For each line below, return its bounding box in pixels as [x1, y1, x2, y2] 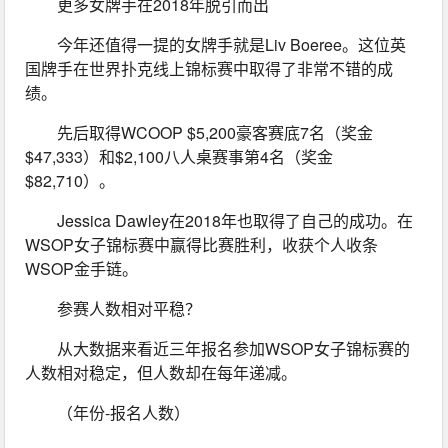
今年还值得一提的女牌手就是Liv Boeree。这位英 [57, 32, 407, 56]
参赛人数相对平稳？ [57, 296, 202, 320]
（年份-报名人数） [57, 400, 191, 424]
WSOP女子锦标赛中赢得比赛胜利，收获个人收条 [25, 232, 379, 256]
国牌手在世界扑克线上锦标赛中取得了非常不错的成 [25, 56, 394, 80]
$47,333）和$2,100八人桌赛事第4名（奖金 [25, 144, 334, 168]
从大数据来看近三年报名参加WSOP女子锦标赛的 [57, 336, 411, 360]
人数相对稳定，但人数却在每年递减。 [25, 360, 298, 384]
